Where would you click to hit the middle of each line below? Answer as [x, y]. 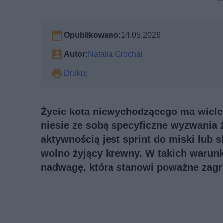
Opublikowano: [92, 35]
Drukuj [75, 73]
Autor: [76, 54]
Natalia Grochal [115, 54]
